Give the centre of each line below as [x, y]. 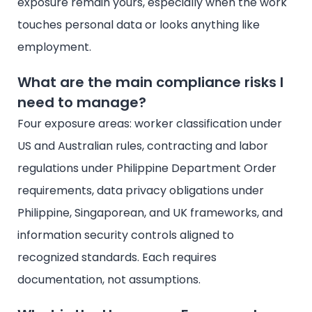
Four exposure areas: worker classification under [150, 123]
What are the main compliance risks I [150, 82]
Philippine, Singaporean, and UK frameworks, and [150, 212]
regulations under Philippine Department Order [147, 168]
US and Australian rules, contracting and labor [143, 146]
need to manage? [82, 102]
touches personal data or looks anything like [139, 24]
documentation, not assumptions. [109, 279]
